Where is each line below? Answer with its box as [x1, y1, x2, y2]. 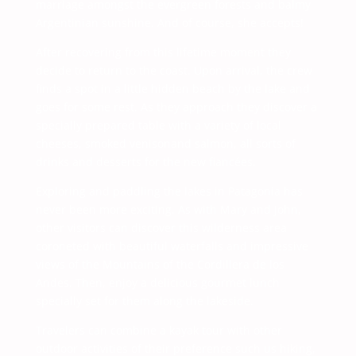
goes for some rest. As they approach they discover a [35, 99, 317, 114]
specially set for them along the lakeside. [35, 293, 253, 308]
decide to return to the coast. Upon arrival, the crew [35, 63, 312, 78]
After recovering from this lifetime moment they [35, 44, 291, 60]
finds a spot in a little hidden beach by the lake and [35, 81, 310, 96]
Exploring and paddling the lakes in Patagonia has [35, 184, 303, 199]
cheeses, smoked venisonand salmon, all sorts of [35, 136, 296, 151]
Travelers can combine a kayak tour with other [35, 323, 282, 338]
